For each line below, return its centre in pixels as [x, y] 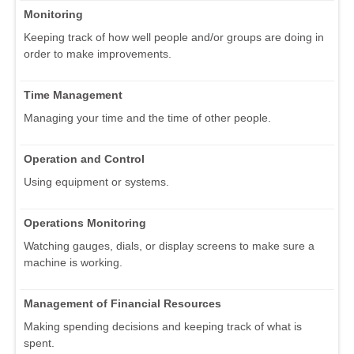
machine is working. [73, 263]
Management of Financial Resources [122, 304]
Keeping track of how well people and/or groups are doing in [174, 38]
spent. [39, 343]
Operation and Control [84, 159]
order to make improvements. [98, 54]
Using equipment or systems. [96, 182]
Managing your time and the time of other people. [147, 118]
